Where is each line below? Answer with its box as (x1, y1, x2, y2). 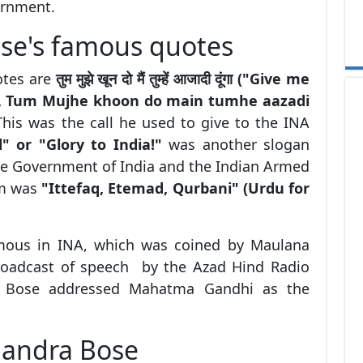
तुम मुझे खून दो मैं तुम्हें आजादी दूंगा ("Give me (55, 68, 310, 88)
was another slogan (161, 134, 310, 154)
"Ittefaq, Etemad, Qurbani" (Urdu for (41, 177, 310, 198)
